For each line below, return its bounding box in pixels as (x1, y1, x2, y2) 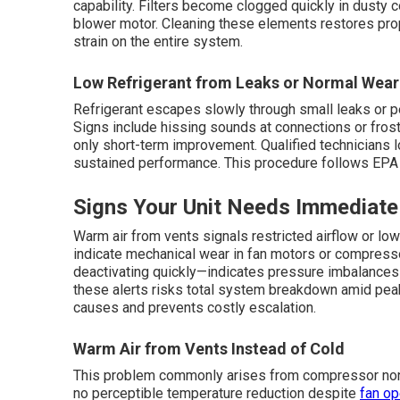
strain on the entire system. (73, 33, 243, 50)
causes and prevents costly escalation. (73, 299, 316, 316)
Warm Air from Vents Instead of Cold (73, 339, 345, 358)
